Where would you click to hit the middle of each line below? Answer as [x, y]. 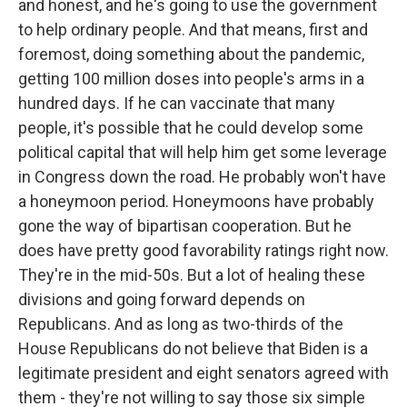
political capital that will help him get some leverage [203, 153]
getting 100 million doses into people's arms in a [191, 79]
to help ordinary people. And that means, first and [193, 30]
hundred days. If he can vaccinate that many [177, 104]
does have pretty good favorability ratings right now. [203, 251]
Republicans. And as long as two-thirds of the [181, 324]
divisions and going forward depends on [162, 300]
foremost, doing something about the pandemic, [191, 55]
